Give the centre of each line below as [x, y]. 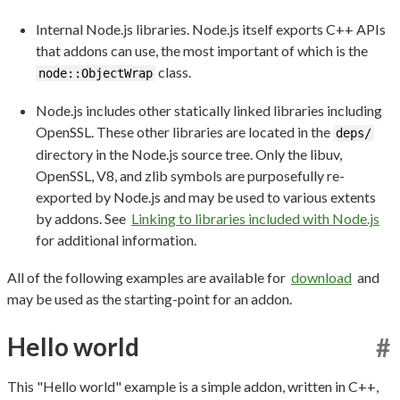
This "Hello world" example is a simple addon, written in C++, [193, 386]
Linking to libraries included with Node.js [255, 218]
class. [173, 71]
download [321, 277]
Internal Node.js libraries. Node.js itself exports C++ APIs [211, 29]
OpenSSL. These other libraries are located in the [184, 131]
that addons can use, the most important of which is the [202, 50]
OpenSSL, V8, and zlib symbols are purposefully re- [190, 175]
